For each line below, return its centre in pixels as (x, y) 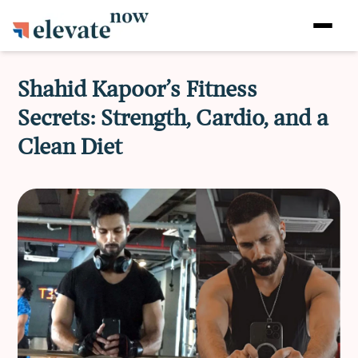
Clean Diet (70, 148)
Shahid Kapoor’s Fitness (138, 90)
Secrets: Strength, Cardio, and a (173, 119)
